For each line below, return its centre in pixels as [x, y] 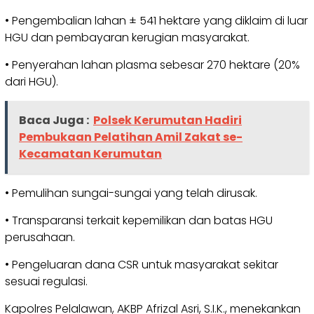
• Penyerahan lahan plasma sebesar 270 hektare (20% [152, 64]
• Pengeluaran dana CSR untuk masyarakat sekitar [142, 264]
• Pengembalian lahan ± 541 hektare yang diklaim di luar [156, 20]
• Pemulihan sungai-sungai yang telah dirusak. [131, 193]
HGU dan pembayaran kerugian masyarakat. [127, 37]
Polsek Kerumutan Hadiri [168, 120]
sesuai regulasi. [46, 281]
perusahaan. [40, 237]
